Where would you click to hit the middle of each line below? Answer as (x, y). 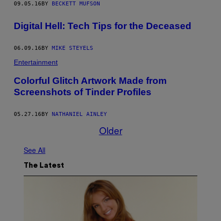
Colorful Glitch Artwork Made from (90, 81)
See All (35, 150)
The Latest (44, 166)
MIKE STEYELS (73, 48)
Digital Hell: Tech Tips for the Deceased (103, 26)
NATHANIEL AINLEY (79, 114)
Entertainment (36, 62)
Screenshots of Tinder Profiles (83, 92)
